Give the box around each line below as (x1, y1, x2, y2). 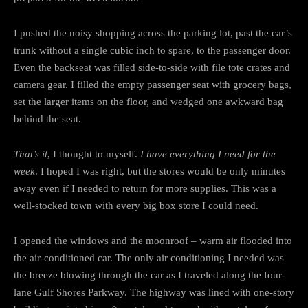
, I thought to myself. (47, 148, 140, 159)
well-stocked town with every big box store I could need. (14, 199, 258, 211)
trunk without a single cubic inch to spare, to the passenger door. (14, 44, 291, 56)
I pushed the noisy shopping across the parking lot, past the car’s (14, 27, 292, 38)
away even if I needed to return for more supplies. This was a (14, 182, 276, 194)
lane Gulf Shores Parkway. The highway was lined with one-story (14, 286, 294, 298)
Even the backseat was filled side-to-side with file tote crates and (14, 61, 290, 73)
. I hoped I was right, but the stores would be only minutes (35, 165, 285, 177)
